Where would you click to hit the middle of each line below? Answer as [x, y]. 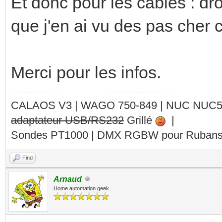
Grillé [139, 120]
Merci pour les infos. [86, 72]
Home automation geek [81, 188]
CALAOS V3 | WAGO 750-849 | [88, 105]
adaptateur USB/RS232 [67, 120]
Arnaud [68, 179]
